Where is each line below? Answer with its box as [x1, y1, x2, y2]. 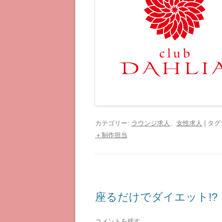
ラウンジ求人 [131, 119, 170, 127]
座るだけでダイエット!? [95, 191, 218, 203]
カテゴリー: [95, 119, 131, 127]
